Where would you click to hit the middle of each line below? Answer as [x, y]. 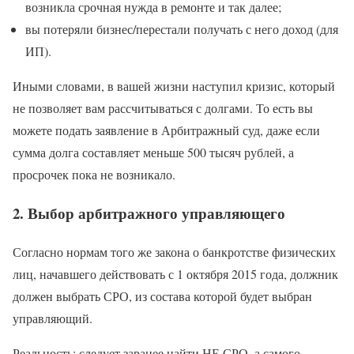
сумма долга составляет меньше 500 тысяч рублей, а [153, 153]
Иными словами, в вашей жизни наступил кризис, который [174, 86]
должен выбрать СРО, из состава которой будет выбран [162, 296]
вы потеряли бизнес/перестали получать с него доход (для [182, 29]
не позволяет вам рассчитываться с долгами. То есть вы [163, 108]
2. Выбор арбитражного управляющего [149, 213]
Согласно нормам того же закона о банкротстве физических [174, 251]
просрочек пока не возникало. [94, 175]
